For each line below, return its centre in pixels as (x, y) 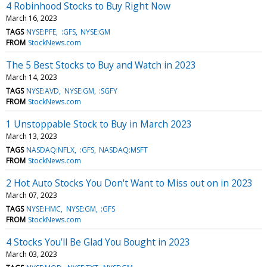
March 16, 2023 (32, 18)
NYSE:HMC (44, 209)
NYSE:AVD (43, 91)
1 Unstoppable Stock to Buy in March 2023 (99, 124)
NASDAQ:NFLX (51, 150)
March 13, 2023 (32, 136)
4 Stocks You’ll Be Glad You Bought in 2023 (98, 242)
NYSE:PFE (41, 32)
